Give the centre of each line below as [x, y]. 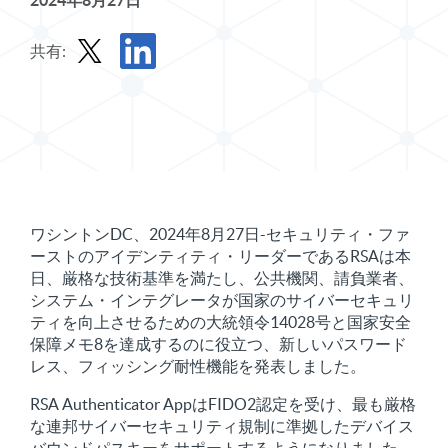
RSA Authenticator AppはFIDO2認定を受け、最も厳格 [223, 404]
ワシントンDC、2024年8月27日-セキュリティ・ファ [220, 234]
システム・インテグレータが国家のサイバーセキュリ [222, 300]
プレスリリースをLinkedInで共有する [247, 86]
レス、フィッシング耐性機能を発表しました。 [198, 366]
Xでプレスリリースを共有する [174, 86]
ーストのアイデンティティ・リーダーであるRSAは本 [220, 256]
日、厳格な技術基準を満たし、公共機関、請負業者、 [222, 278]
